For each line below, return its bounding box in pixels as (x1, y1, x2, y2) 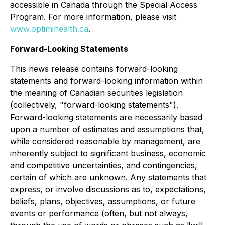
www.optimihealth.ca (10, 24, 88, 34)
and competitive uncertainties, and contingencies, (10, 160, 197, 170)
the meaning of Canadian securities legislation (10, 88, 183, 98)
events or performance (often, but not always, (10, 208, 188, 218)
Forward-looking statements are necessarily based (10, 112, 202, 122)
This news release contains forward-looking (10, 64, 178, 74)
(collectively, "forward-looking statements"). (10, 100, 178, 110)
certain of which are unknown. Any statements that (10, 172, 206, 182)
